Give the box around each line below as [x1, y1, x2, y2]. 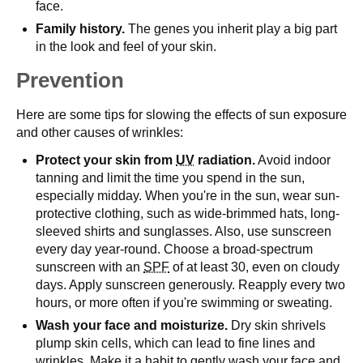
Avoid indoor [255, 153, 331, 167]
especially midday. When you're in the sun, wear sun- [36, 189, 340, 203]
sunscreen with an [36, 260, 143, 274]
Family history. [36, 22, 125, 36]
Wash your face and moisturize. [36, 318, 228, 332]
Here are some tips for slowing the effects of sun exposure [16, 108, 347, 122]
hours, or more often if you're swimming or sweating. [36, 296, 332, 310]
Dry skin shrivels [228, 318, 326, 332]
